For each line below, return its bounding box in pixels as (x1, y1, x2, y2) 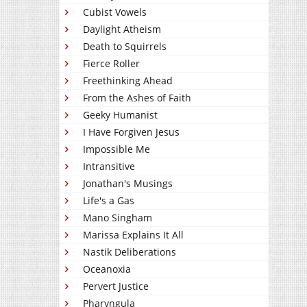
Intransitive (83, 160, 135, 173)
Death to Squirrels (83, 40, 167, 53)
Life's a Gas (83, 194, 134, 207)
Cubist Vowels (83, 5, 147, 19)
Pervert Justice (83, 280, 149, 293)
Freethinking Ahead (83, 74, 173, 87)
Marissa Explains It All (83, 228, 184, 241)
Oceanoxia (83, 262, 131, 275)
